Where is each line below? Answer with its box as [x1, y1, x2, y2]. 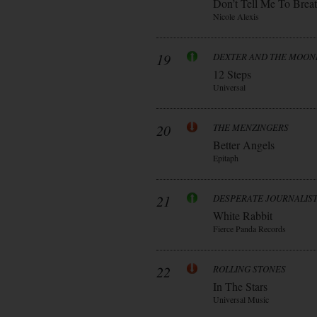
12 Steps [213, 67, 251, 81]
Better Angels [213, 137, 275, 152]
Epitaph [213, 152, 238, 163]
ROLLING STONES [213, 263, 286, 275]
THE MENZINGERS [213, 121, 289, 134]
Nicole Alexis [213, 11, 259, 22]
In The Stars [213, 279, 267, 294]
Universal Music [213, 294, 269, 305]
